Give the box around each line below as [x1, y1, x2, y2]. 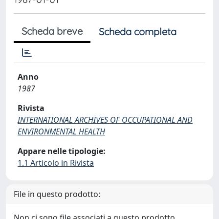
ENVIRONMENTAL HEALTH [18, 126, 105, 137]
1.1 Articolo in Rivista [18, 157, 94, 168]
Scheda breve [22, 25, 83, 37]
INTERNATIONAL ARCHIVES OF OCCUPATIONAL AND [18, 114, 193, 125]
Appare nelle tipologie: [18, 146, 106, 156]
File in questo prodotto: [14, 189, 100, 199]
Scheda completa [99, 25, 176, 38]
